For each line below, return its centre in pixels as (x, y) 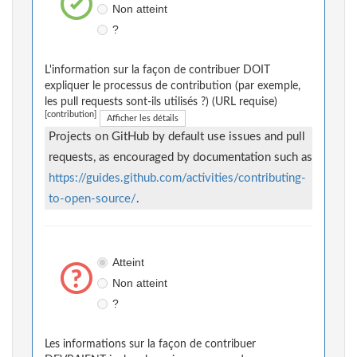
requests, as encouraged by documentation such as (180, 158)
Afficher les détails (143, 119)
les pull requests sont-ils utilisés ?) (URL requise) (161, 102)
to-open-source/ (92, 199)
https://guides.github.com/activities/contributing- (177, 178)
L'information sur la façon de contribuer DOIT (157, 71)
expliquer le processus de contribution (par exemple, (173, 86)
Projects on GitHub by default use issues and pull (177, 137)
